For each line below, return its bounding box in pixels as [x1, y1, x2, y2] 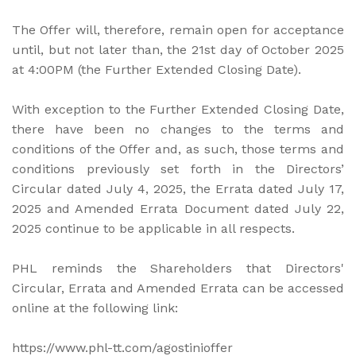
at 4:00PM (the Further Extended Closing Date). [12, 61, 301, 77]
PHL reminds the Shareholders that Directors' [12, 260, 344, 276]
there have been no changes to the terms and [12, 121, 344, 137]
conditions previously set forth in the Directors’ [12, 161, 344, 176]
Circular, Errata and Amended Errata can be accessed [12, 280, 344, 296]
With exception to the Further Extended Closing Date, [12, 101, 344, 117]
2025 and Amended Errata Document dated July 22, [12, 200, 344, 216]
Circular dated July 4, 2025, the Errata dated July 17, [12, 180, 344, 196]
